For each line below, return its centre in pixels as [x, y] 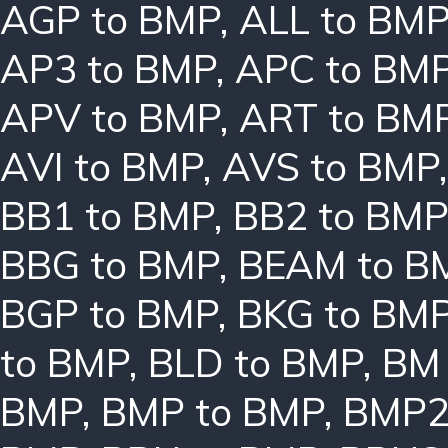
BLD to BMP [255, 362]
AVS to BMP [330, 166]
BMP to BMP [212, 411]
